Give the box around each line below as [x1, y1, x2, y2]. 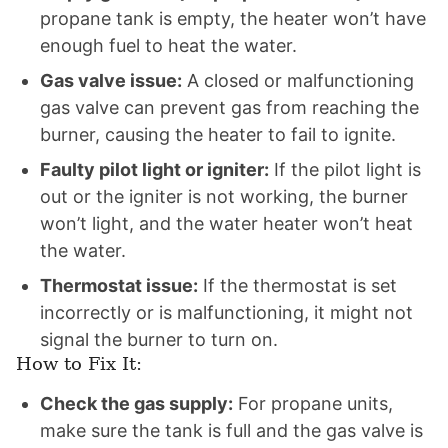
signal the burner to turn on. [40, 329, 278, 350]
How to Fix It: [16, 353, 142, 374]
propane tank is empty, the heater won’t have [40, 8, 426, 29]
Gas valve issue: [40, 70, 182, 91]
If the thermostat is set [198, 275, 397, 296]
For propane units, [233, 393, 393, 414]
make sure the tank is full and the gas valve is [40, 420, 423, 441]
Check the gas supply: [40, 393, 233, 414]
